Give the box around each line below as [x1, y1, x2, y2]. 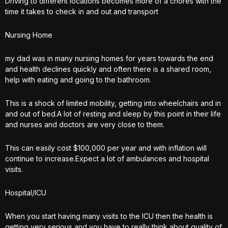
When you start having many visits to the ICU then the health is [5, 212, 213, 220]
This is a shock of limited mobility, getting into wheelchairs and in [5, 99, 221, 107]
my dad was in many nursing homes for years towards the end [5, 54, 213, 63]
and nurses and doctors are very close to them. [5, 120, 164, 129]
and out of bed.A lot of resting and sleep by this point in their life [5, 109, 221, 118]
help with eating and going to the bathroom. [5, 75, 151, 84]
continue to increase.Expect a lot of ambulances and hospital [5, 154, 209, 163]
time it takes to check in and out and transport [5, 7, 158, 16]
